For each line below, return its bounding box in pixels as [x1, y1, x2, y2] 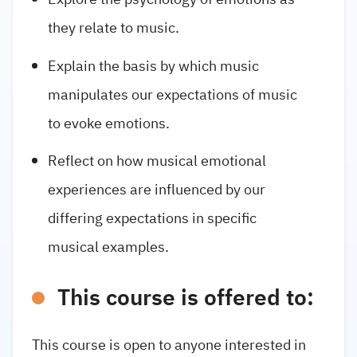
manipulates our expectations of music [48, 83, 297, 105]
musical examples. [48, 235, 169, 257]
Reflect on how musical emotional [48, 149, 266, 171]
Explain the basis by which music [48, 54, 259, 76]
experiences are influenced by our [48, 178, 265, 200]
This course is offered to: [57, 280, 314, 315]
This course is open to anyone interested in [32, 333, 306, 355]
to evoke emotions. [48, 112, 170, 134]
